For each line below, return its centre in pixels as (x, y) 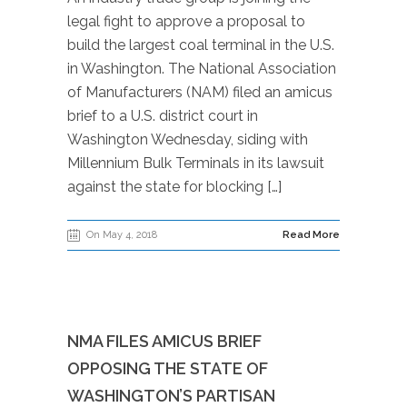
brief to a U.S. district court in (163, 116)
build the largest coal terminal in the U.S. (201, 45)
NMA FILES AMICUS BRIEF (164, 341)
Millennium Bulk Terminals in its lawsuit (196, 163)
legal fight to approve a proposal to (186, 21)
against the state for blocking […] (174, 187)
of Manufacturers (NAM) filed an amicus (200, 92)
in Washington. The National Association (202, 69)
